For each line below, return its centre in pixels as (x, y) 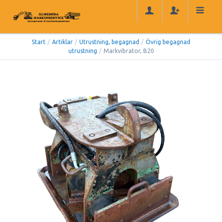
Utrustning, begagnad (109, 42)
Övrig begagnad (168, 42)
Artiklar (62, 42)
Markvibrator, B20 (129, 51)
